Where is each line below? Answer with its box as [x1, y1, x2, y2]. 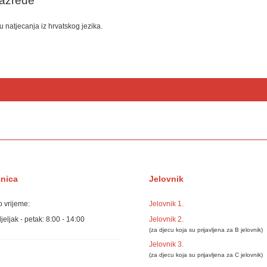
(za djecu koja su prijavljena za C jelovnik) [148, 252, 263, 259]
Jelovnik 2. [148, 215, 184, 223]
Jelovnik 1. [148, 200, 184, 209]
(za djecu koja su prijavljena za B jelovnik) [148, 226, 263, 233]
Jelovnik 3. [148, 240, 184, 249]
